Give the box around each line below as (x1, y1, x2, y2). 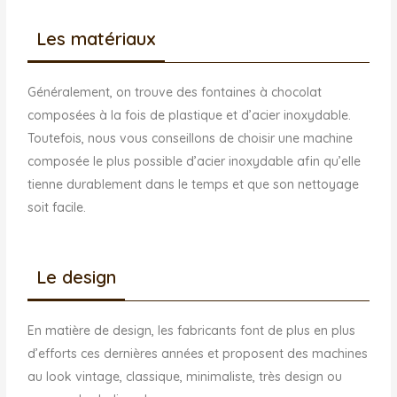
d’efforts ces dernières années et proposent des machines (27, 346, 369, 362)
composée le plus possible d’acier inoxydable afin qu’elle (27, 152, 362, 169)
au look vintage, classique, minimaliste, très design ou (27, 369, 343, 385)
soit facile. (27, 198, 87, 215)
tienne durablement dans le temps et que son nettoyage (27, 175, 360, 192)
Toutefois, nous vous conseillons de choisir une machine (27, 129, 354, 146)
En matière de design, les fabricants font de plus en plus (27, 323, 356, 339)
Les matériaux (36, 27, 157, 50)
